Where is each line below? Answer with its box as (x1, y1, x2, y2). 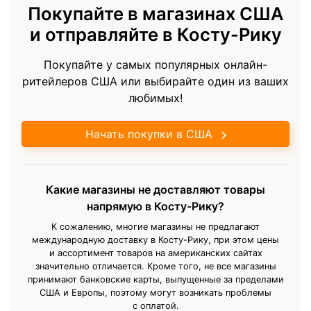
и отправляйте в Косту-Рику (29, 23, 282, 45)
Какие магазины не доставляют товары (46, 182, 265, 196)
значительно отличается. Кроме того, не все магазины (35, 260, 276, 271)
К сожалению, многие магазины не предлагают (51, 221, 260, 232)
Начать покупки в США (85, 126, 212, 141)
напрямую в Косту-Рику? (87, 199, 224, 213)
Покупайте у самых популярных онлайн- (44, 57, 267, 72)
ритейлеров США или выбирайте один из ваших (22, 74, 289, 88)
